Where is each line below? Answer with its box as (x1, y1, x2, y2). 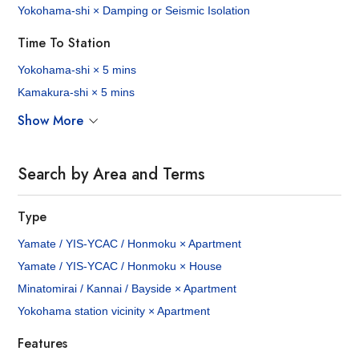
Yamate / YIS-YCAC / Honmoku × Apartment (18, 237, 242, 251)
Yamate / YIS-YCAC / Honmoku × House (18, 260, 223, 273)
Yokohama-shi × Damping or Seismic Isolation (18, 4, 251, 18)
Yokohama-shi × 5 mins (18, 63, 137, 77)
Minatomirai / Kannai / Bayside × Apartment (18, 282, 237, 296)
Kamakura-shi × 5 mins (18, 86, 135, 99)
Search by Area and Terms (18, 163, 206, 187)
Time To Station (18, 34, 111, 53)
